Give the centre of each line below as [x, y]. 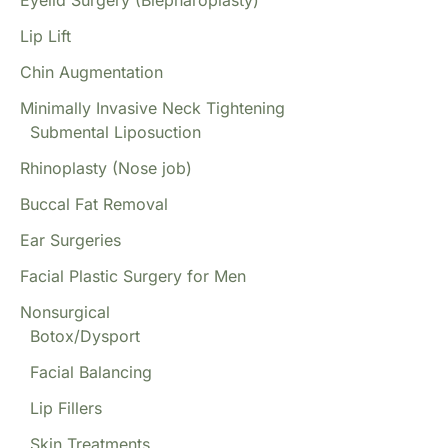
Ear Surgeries [70, 240]
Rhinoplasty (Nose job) [106, 168]
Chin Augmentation [91, 72]
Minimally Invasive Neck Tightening [152, 108]
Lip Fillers [66, 408]
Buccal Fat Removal [94, 204]
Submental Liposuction [115, 132]
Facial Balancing [91, 372]
